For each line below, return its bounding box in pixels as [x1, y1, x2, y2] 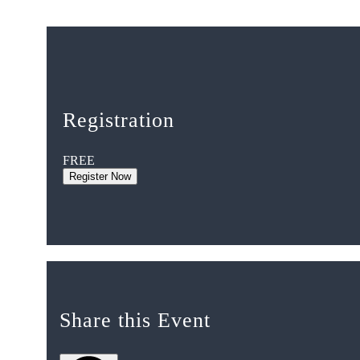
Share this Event [59, 309, 211, 333]
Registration [63, 108, 174, 133]
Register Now [69, 170, 131, 183]
